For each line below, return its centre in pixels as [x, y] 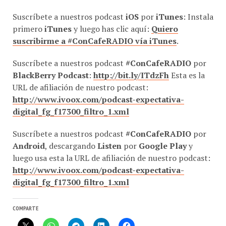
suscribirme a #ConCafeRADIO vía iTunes [95, 41]
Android [29, 146]
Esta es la [187, 75]
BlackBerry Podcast [51, 75]
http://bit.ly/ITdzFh [131, 75]
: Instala [198, 16]
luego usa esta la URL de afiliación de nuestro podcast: [111, 158]
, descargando [71, 146]
